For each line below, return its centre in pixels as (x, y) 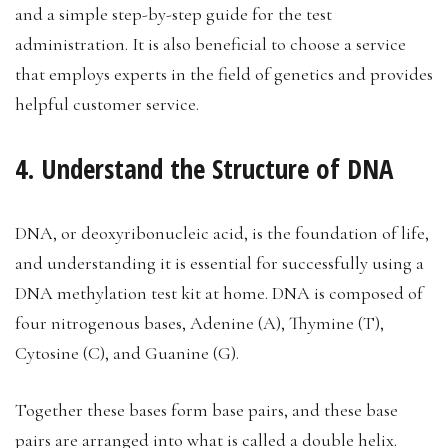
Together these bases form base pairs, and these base (206, 409)
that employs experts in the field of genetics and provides (224, 73)
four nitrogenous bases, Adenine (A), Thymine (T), (199, 322)
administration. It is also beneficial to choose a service (210, 43)
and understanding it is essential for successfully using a (219, 262)
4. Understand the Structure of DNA (204, 168)
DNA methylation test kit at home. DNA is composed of (219, 292)
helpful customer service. (107, 103)
